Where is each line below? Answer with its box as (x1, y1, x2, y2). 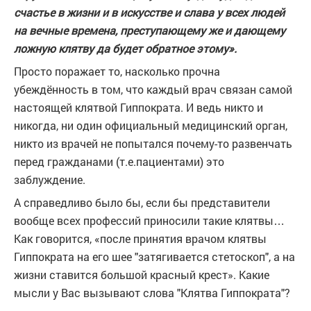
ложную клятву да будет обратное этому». (14, 41, 237, 56)
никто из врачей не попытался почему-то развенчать (14, 136, 292, 151)
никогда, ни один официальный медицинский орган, (14, 118, 287, 133)
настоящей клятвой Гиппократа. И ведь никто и (14, 100, 263, 115)
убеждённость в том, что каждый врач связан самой (14, 82, 292, 96)
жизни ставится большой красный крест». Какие (14, 267, 269, 282)
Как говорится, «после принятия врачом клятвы (14, 231, 267, 246)
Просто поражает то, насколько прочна (14, 64, 220, 78)
